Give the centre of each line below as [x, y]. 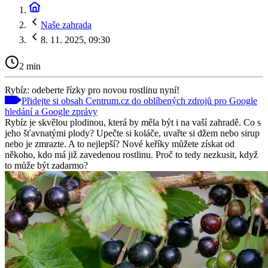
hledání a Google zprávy [51, 111]
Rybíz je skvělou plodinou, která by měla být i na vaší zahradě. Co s [133, 122]
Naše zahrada [66, 25]
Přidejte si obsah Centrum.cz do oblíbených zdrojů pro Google [139, 100]
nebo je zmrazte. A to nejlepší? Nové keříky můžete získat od [120, 144]
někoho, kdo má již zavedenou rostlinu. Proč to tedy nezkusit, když [131, 154]
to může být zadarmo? [46, 165]
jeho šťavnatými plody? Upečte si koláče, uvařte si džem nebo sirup [132, 133]
